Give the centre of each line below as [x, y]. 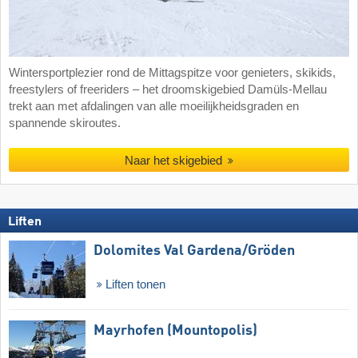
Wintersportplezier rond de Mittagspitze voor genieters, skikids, [172, 73]
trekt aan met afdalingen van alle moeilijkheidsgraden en [154, 107]
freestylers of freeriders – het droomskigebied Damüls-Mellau [168, 90]
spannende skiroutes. [65, 123]
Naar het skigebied [173, 161]
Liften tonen [133, 285]
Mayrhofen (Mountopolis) [175, 330]
